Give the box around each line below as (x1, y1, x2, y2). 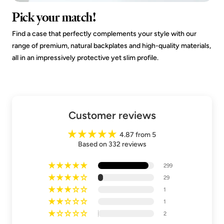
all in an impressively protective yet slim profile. (12, 53, 158, 62)
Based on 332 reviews (77, 140, 146, 149)
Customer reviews (68, 109, 156, 122)
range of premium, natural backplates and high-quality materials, (12, 41, 211, 50)
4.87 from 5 (119, 130, 156, 139)
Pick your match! (12, 9, 96, 26)
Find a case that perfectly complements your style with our (12, 29, 196, 38)
